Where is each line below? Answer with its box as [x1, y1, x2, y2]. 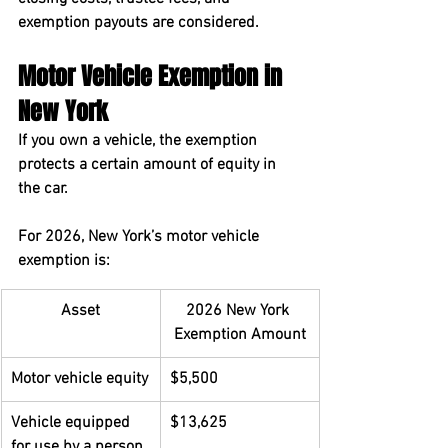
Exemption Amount [173, 325, 306, 345]
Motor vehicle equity [11, 369, 148, 389]
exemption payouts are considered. [18, 13, 259, 33]
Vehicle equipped [11, 413, 134, 433]
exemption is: [18, 251, 110, 271]
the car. [18, 179, 68, 199]
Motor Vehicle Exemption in [18, 59, 288, 94]
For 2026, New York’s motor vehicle [18, 227, 263, 247]
